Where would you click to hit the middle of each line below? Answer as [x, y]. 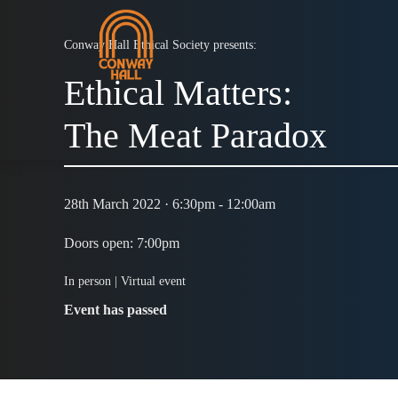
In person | [92, 282]
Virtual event [153, 282]
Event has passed [115, 310]
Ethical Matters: [178, 93]
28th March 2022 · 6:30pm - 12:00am [170, 204]
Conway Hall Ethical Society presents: [160, 45]
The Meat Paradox [195, 135]
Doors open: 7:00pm [122, 243]
